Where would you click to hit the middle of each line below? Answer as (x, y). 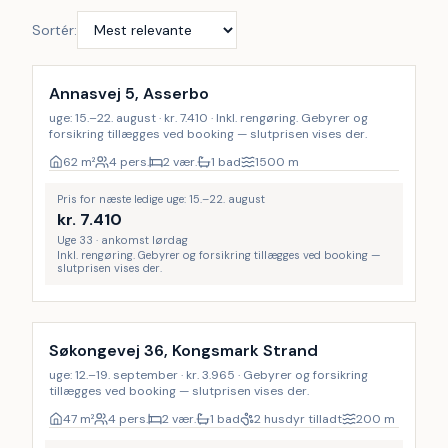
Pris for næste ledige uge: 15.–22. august (161, 199)
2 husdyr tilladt (298, 419)
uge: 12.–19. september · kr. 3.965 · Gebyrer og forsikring (208, 375)
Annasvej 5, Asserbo (129, 93)
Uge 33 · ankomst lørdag (122, 240)
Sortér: (54, 30)
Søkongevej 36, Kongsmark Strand (183, 350)
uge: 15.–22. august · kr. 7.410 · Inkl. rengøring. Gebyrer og (208, 118)
